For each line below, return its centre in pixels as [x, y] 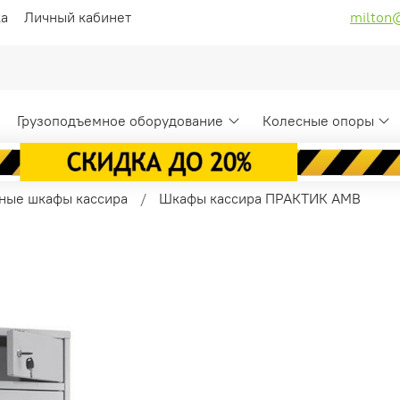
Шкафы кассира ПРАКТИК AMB [260, 198]
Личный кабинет [78, 17]
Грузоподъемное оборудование [121, 121]
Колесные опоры [318, 121]
